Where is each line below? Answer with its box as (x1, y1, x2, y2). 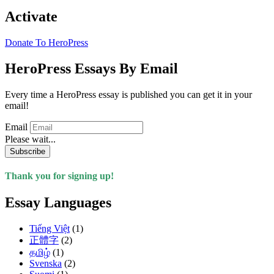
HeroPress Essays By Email (5, 60, 178, 76)
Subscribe (10, 146, 45, 156)
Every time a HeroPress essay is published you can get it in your (5, 89, 252, 100)
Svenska (29, 258, 62, 269)
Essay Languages (5, 194, 111, 211)
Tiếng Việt (29, 223, 70, 234)
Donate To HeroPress (5, 37, 88, 48)
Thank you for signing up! (5, 170, 114, 181)
